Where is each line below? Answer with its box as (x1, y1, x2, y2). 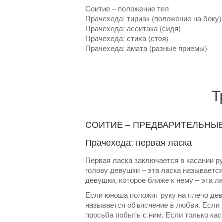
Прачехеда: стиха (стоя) (85, 33, 168, 43)
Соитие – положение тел (85, 3, 169, 13)
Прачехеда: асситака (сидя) (85, 23, 181, 33)
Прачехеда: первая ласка (85, 135, 192, 149)
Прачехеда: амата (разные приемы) (85, 43, 207, 53)
